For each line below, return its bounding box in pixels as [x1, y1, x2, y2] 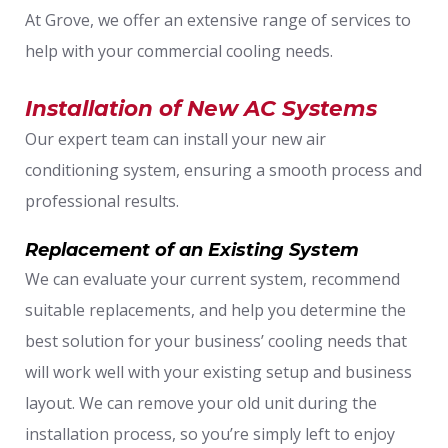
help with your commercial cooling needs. [25, 39, 333, 62]
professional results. [25, 189, 179, 212]
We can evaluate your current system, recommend [25, 267, 400, 290]
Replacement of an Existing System [25, 238, 359, 261]
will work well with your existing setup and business [25, 360, 412, 383]
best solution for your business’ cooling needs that [25, 329, 407, 352]
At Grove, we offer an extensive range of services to [25, 8, 411, 31]
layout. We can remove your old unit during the [25, 391, 377, 414]
